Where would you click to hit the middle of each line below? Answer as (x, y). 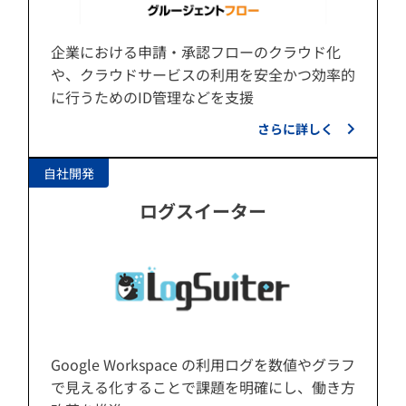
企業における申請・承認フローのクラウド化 (196, 51)
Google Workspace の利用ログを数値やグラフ (203, 365)
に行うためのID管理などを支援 (152, 97)
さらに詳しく (295, 128)
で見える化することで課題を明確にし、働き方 (203, 387)
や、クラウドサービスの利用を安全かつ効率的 (203, 74)
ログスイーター (203, 210)
